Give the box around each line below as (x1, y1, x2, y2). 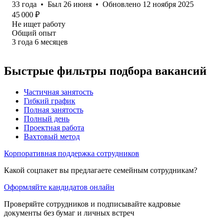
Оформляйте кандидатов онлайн (4, 182, 114, 191)
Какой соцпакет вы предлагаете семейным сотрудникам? (4, 166, 197, 174)
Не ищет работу (12, 19, 65, 28)
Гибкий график (24, 96, 75, 105)
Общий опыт (12, 28, 56, 37)
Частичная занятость (24, 87, 93, 96)
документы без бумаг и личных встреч (4, 208, 134, 217)
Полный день (24, 114, 69, 123)
